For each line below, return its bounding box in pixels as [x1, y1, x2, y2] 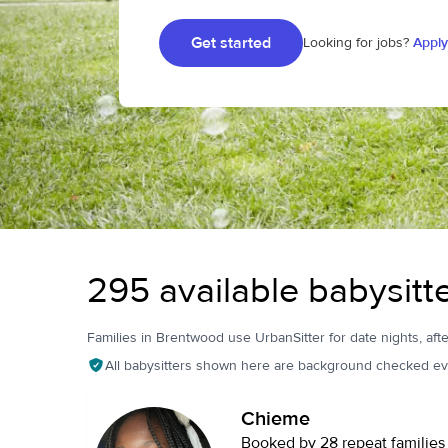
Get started [191, 33, 271, 53]
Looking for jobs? [303, 34, 409, 52]
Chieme [241, 405, 310, 431]
